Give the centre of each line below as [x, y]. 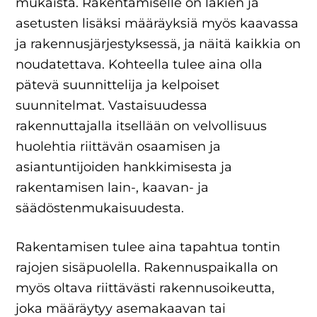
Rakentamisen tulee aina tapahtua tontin [148, 247]
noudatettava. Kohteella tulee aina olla [139, 64]
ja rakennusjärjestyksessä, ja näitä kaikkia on [158, 44]
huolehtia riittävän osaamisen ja [119, 146]
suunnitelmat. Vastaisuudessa [112, 105]
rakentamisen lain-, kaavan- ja [113, 188]
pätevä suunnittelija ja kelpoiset [118, 85]
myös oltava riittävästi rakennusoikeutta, [145, 288]
